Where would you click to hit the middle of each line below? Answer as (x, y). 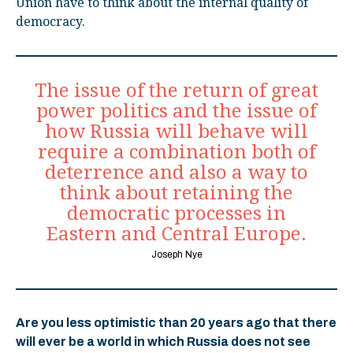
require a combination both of (176, 152)
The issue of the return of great (176, 90)
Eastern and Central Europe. (176, 234)
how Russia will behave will (176, 131)
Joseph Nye (176, 254)
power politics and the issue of (176, 111)
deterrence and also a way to (176, 172)
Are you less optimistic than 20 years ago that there (176, 322)
